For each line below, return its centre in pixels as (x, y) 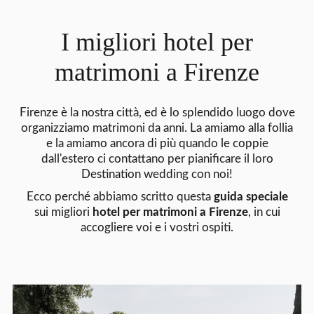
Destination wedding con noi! (157, 174)
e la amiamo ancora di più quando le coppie (157, 143)
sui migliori (63, 212)
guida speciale (251, 196)
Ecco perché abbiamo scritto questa (120, 196)
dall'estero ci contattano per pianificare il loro (157, 158)
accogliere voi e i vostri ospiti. (157, 227)
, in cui (264, 212)
